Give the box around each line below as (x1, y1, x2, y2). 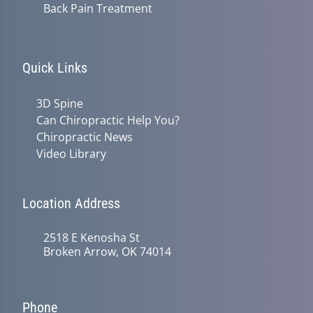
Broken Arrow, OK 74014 (43, 244, 171, 259)
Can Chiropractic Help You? (36, 112, 180, 128)
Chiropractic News (36, 129, 133, 145)
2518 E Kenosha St (43, 230, 140, 245)
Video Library (36, 146, 106, 161)
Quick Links (22, 59, 87, 76)
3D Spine (36, 96, 83, 111)
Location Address (22, 195, 120, 212)
